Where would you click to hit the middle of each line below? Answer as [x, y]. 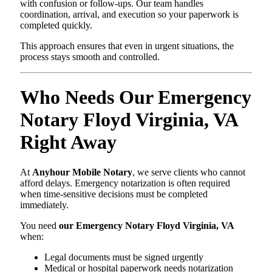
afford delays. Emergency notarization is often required [125, 183]
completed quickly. [56, 25]
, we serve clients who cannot [189, 172]
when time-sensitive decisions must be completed [114, 194]
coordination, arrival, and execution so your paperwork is [129, 14]
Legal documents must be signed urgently [124, 257]
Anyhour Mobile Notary [82, 172]
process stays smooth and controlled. [90, 56]
